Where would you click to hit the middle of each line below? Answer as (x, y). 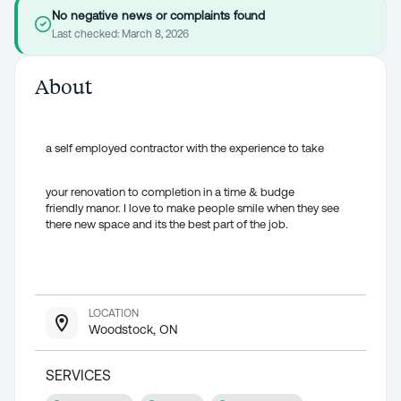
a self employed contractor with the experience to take (185, 148)
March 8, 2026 (155, 34)
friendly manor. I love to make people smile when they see (192, 208)
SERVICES (78, 375)
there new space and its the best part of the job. (168, 224)
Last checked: (87, 34)
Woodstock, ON (133, 329)
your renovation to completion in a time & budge (170, 192)
